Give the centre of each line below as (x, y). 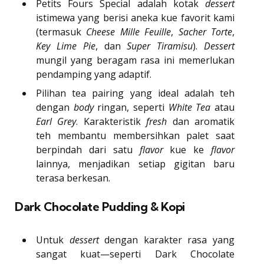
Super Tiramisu (160, 46)
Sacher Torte (205, 32)
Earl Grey (56, 122)
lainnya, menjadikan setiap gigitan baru (135, 164)
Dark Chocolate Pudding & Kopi (100, 207)
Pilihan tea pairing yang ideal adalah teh (135, 93)
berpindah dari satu (88, 150)
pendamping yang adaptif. (94, 75)
